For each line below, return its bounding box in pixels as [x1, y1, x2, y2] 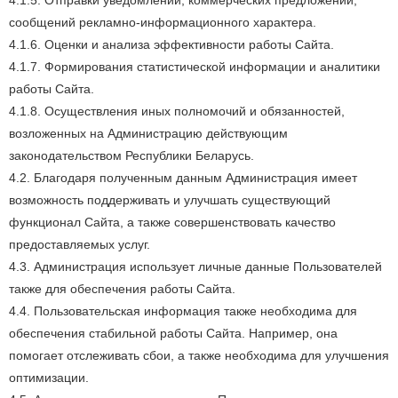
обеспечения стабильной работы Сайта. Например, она [9, 326, 338, 340]
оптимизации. [9, 370, 89, 385]
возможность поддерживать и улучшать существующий [9, 193, 330, 207]
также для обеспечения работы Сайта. [9, 282, 235, 296]
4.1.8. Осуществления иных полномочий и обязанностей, [9, 104, 345, 118]
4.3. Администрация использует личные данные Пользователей [9, 259, 382, 274]
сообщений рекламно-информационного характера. [9, 15, 316, 29]
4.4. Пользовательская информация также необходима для [9, 304, 357, 318]
